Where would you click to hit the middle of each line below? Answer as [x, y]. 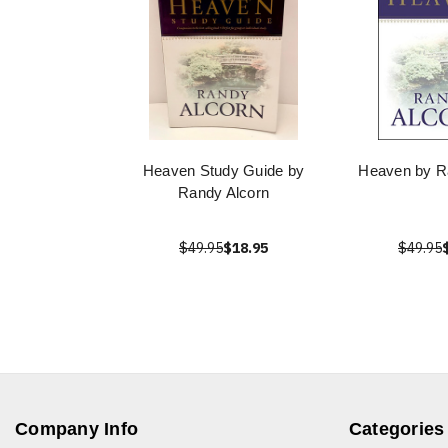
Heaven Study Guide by [223, 170]
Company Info [76, 429]
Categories [396, 429]
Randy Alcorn [223, 192]
